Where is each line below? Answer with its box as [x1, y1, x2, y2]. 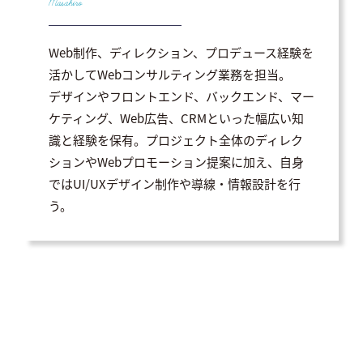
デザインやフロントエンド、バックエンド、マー [49, 87, 314, 105]
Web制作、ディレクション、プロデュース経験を [49, 43, 314, 61]
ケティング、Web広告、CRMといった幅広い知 [49, 109, 304, 126]
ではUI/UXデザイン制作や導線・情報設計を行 [49, 174, 301, 192]
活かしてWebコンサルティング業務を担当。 [49, 65, 291, 83]
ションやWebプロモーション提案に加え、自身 [49, 152, 304, 170]
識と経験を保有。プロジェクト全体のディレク [49, 130, 303, 148]
